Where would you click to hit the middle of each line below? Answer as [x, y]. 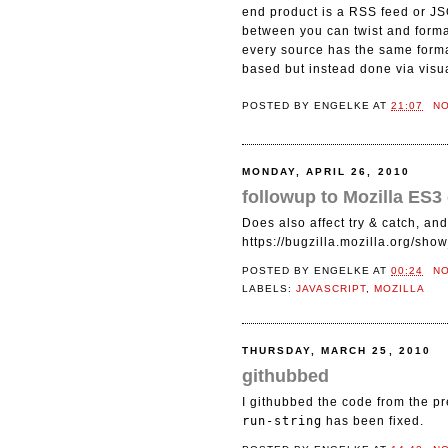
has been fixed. [373, 421]
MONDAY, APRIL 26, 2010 [326, 171]
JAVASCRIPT [331, 289]
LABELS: [269, 289]
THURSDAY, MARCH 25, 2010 [336, 350]
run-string [282, 421]
